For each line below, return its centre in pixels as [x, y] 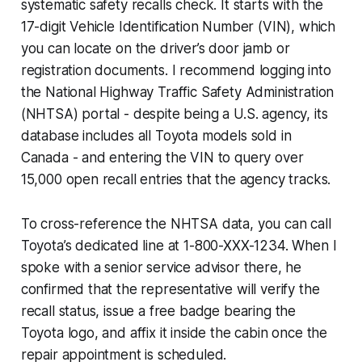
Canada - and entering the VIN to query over [162, 157]
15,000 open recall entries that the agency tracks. [176, 179]
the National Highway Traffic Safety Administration [177, 92]
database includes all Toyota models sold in [156, 135]
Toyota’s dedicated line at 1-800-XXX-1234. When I [179, 245]
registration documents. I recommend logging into [176, 70]
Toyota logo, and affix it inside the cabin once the [174, 333]
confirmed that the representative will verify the [170, 289]
